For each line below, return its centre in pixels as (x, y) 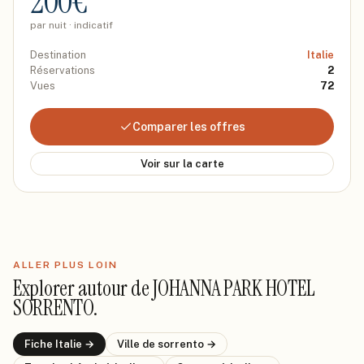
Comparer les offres (188, 127)
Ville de (137, 344)
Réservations (63, 70)
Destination (58, 55)
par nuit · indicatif (71, 25)
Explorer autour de (83, 288)
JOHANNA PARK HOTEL (234, 288)
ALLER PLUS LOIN (65, 265)
